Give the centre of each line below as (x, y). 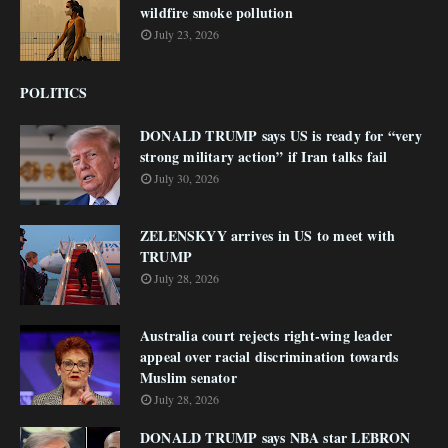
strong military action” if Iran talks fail (264, 156)
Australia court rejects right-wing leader (266, 335)
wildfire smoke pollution (216, 12)
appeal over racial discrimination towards (269, 356)
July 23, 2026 (186, 34)
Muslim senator (188, 377)
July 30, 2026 (186, 178)
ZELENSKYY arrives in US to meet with (268, 235)
